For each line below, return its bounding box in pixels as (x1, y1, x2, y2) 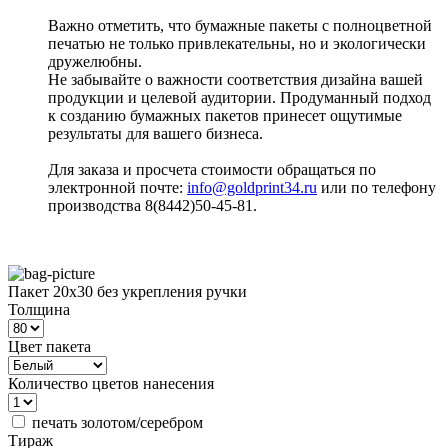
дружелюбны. (48, 53, 142, 71)
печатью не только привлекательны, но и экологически (48, 35, 426, 53)
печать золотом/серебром (32, 414, 203, 432)
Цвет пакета (8, 338, 91, 356)
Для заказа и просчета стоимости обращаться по (48, 161, 376, 179)
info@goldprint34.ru (187, 179, 317, 197)
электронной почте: (48, 179, 187, 197)
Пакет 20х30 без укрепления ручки (8, 283, 247, 301)
